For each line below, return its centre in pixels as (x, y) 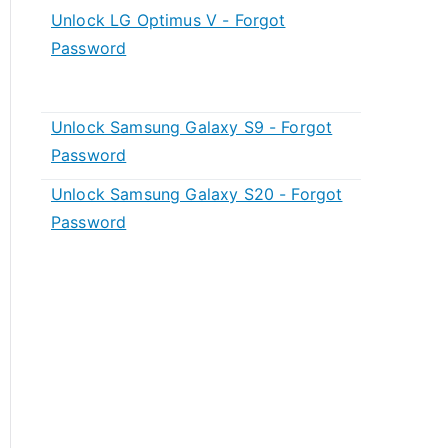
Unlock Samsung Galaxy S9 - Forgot (192, 127)
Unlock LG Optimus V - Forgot (168, 20)
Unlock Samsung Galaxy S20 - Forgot (197, 194)
